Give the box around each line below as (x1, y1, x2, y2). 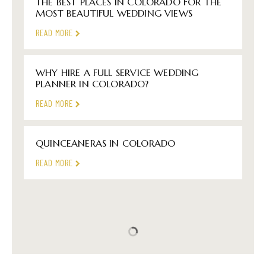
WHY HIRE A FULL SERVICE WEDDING (36, 66, 199, 78)
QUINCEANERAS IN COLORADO (36, 137, 176, 149)
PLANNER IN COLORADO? (36, 77, 149, 90)
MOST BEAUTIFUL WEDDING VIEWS (36, 7, 196, 19)
